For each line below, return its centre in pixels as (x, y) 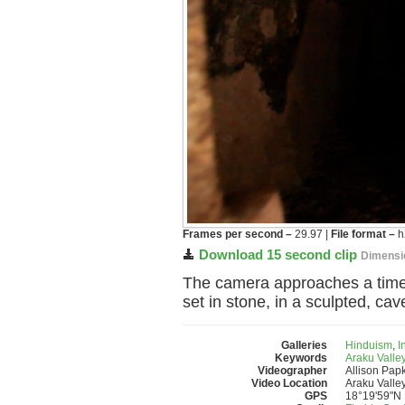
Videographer (292, 371)
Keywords (301, 358)
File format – (363, 235)
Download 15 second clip (278, 255)
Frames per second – (237, 235)
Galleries (304, 346)
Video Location (289, 384)
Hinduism (369, 346)
